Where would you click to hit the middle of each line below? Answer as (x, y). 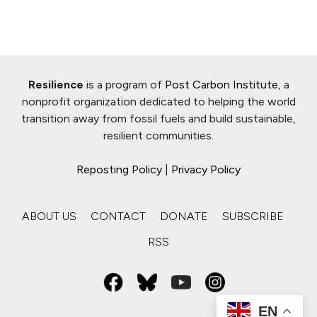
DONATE (184, 217)
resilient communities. (158, 136)
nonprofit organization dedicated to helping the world (158, 102)
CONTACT (118, 217)
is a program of (124, 85)
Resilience (56, 85)
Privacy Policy (206, 170)
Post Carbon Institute (221, 85)
